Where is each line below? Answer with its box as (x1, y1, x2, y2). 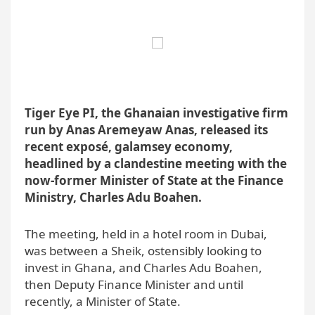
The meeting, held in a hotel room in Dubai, (25, 226, 267, 243)
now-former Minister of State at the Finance (25, 172, 283, 189)
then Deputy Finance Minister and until (25, 276, 243, 293)
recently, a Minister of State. (25, 293, 181, 310)
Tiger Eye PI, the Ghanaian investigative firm (25, 105, 288, 122)
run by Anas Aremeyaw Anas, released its (25, 122, 268, 139)
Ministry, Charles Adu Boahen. (25, 189, 202, 206)
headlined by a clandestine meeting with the (25, 155, 287, 172)
